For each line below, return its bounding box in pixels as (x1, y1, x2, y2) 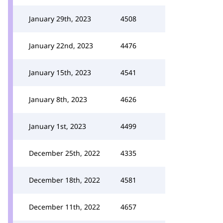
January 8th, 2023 (29, 95, 87, 104)
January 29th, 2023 (29, 14, 91, 23)
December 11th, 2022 (29, 202, 100, 212)
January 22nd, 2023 (29, 41, 93, 50)
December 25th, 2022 (29, 148, 100, 158)
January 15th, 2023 (29, 68, 91, 77)
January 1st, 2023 (29, 121, 86, 131)
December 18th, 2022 (29, 175, 100, 185)
